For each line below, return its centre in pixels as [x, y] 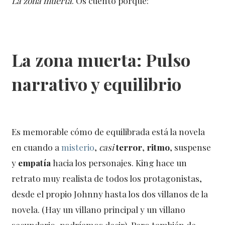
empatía [36, 163]
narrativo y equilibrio [97, 84]
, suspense [191, 147]
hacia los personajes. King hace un [120, 163]
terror [129, 147]
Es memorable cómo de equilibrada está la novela [108, 132]
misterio [78, 147]
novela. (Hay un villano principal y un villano [99, 209]
